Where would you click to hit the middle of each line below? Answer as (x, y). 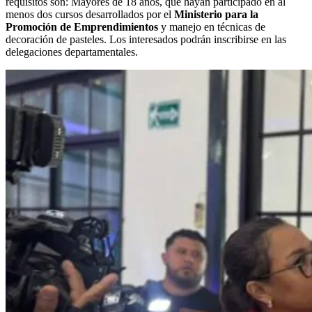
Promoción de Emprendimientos (83, 26)
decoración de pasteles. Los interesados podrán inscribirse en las (146, 39)
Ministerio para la (215, 14)
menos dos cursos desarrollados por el (88, 14)
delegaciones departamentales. (72, 52)
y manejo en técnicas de (213, 26)
